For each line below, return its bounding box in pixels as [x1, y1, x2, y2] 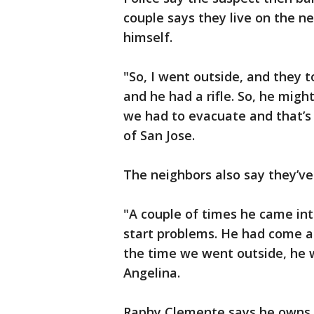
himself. [123, 29, 179, 46]
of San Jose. [123, 127, 198, 144]
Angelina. [123, 264, 184, 281]
